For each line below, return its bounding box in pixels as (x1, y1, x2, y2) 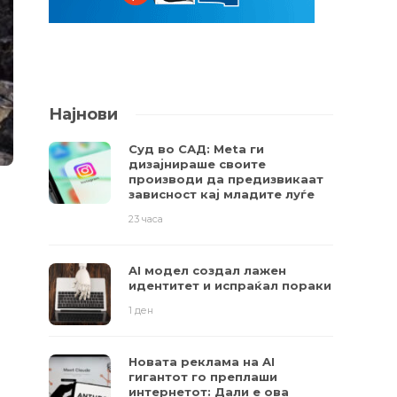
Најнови (49, 105, 119, 124)
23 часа (128, 213, 164, 225)
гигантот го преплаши (128, 370, 278, 384)
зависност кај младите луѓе (128, 187, 315, 201)
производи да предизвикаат (128, 172, 324, 186)
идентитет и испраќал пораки (128, 278, 332, 292)
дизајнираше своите (128, 157, 267, 171)
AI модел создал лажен (128, 263, 287, 277)
